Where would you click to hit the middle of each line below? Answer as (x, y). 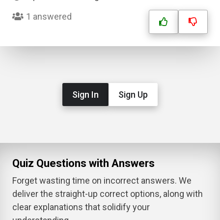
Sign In (85, 95)
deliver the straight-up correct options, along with (108, 194)
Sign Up (133, 95)
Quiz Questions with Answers (83, 163)
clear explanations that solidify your (81, 207)
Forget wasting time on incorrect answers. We (102, 180)
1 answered (49, 16)
